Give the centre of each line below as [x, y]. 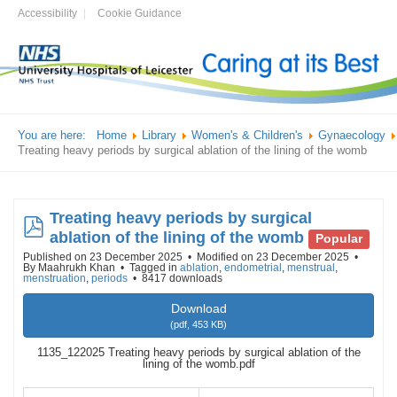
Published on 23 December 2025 [104, 257]
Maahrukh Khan [77, 268]
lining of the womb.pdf [198, 364]
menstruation [54, 279]
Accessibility [47, 13]
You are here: [55, 136]
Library [159, 136]
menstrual [311, 268]
